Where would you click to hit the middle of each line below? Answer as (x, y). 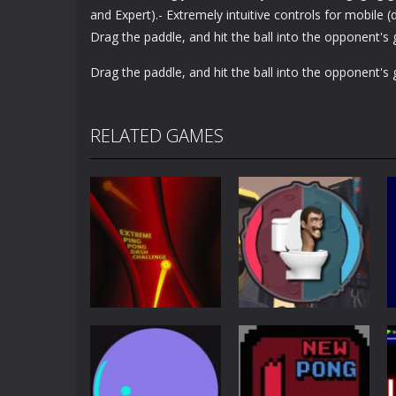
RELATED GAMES (157, 136)
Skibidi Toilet (289, 379)
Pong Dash (133, 379)
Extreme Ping (142, 357)
